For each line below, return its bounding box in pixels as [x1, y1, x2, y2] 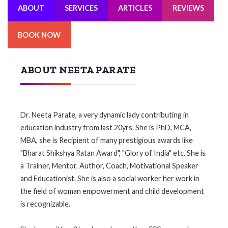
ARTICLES [118, 3, 152, 12]
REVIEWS [173, 3, 204, 12]
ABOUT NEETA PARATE [20, 63, 136, 76]
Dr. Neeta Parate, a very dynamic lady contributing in [20, 110, 189, 119]
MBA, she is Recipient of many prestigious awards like [20, 135, 193, 145]
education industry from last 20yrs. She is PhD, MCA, [20, 123, 191, 132]
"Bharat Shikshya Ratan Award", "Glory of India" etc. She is [20, 148, 206, 157]
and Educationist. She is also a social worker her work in [20, 174, 199, 183]
